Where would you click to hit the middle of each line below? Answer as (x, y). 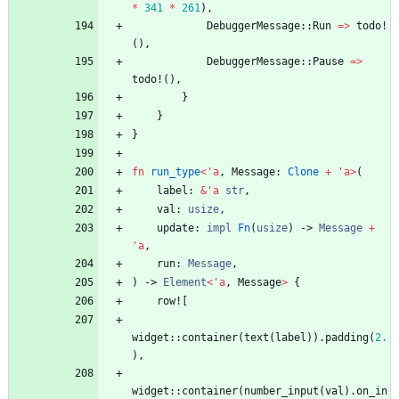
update (175, 228)
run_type (175, 172)
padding (347, 338)
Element (185, 283)
